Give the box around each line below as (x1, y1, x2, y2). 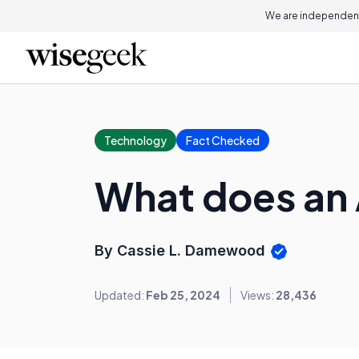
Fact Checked (186, 133, 260, 147)
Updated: (95, 288, 146, 303)
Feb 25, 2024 (146, 288, 220, 303)
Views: (240, 288, 276, 303)
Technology (104, 133, 167, 147)
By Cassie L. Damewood (95, 242, 269, 259)
